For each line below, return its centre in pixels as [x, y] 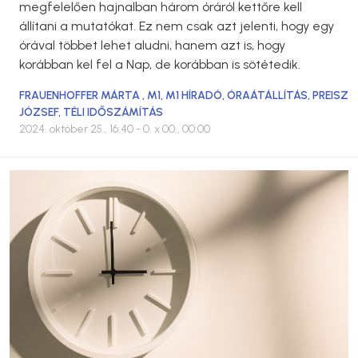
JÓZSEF [39, 112]
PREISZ [330, 95]
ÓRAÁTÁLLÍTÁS [267, 95]
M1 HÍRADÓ [194, 95]
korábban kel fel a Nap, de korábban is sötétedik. [160, 64]
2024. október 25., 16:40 [78, 129]
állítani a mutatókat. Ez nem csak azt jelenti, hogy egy [177, 26]
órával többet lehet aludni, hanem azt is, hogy [152, 45]
